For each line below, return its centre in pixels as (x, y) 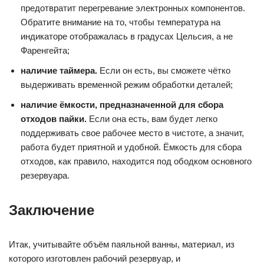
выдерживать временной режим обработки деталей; (127, 85)
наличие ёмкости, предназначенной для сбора (122, 105)
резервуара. (45, 175)
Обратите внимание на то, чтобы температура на (121, 22)
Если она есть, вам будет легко (152, 119)
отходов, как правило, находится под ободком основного (136, 161)
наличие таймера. (59, 70)
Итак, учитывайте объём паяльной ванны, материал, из (122, 244)
